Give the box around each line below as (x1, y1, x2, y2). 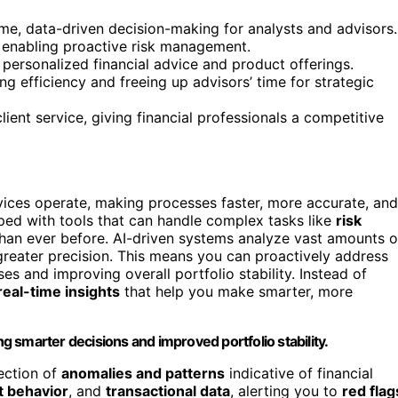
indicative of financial (225, 363, 373, 382)
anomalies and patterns (61, 363, 225, 382)
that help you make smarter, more (120, 282, 353, 300)
